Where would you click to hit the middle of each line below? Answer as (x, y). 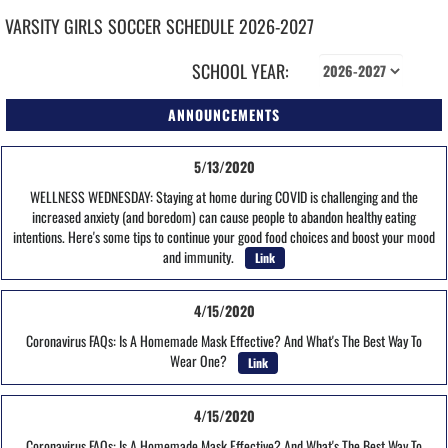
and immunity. (201, 256)
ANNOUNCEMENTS (224, 114)
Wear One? (201, 361)
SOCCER (134, 25)
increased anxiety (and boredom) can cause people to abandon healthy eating (224, 216)
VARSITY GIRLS (54, 25)
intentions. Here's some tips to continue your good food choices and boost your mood (224, 236)
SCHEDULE (200, 25)
